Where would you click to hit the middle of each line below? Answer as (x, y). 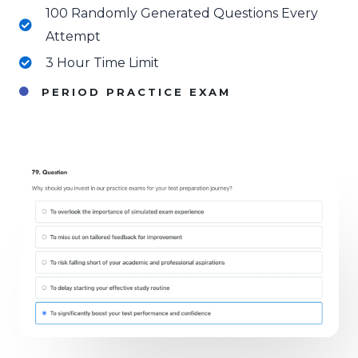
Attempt (73, 36)
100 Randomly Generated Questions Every (182, 13)
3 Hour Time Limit (102, 62)
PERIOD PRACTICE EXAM (136, 91)
